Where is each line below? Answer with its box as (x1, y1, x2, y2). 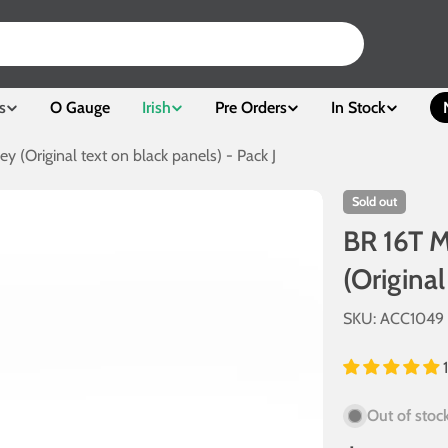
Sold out (352, 194, 398, 209)
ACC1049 (380, 309, 445, 328)
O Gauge (50, 98, 110, 117)
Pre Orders (215, 98, 287, 117)
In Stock (331, 98, 386, 117)
